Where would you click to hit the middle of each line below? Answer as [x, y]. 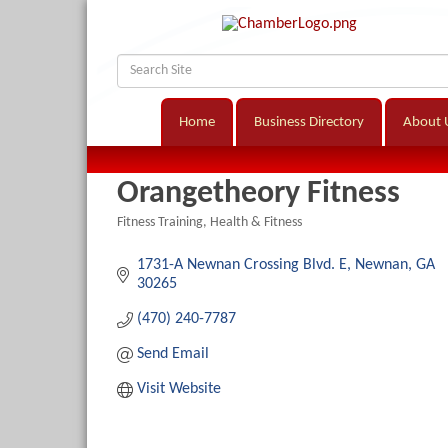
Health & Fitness [256, 223]
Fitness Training [160, 223]
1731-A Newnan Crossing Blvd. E [242, 265]
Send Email [173, 354]
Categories [146, 237]
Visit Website [179, 389]
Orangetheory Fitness [258, 194]
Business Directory [309, 123]
